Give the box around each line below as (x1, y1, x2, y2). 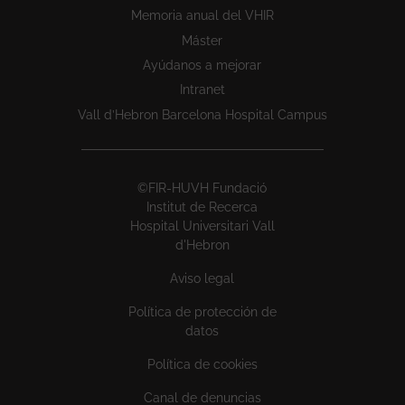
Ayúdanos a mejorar (143, 58, 262, 73)
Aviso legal (170, 270, 235, 286)
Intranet (179, 82, 225, 98)
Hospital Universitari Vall (129, 218, 275, 233)
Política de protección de (127, 304, 277, 319)
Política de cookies (146, 356, 258, 372)
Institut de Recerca (146, 199, 259, 214)
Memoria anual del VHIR (130, 8, 274, 24)
